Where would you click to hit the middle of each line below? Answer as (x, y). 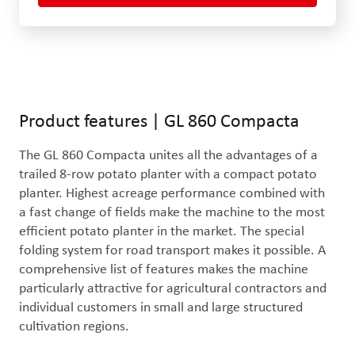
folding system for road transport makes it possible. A (174, 250)
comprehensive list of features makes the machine (165, 269)
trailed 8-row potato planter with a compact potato (170, 174)
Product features (83, 121)
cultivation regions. (76, 326)
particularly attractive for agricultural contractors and (174, 288)
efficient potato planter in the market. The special (163, 231)
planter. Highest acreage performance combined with (174, 193)
